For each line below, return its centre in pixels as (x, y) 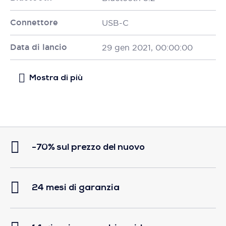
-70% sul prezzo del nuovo (88, 147)
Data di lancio (39, 47)
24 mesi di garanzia (76, 188)
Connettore (34, 22)
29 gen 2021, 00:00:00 (147, 47)
